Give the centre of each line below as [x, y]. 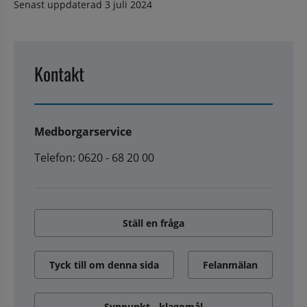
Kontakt [59, 73]
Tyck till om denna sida [104, 265]
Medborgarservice [83, 131]
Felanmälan [230, 265]
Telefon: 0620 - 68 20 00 [94, 157]
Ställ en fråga [153, 223]
